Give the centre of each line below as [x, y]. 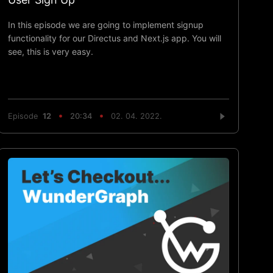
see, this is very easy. [51, 51]
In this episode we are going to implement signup [106, 24]
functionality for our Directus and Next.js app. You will [115, 38]
